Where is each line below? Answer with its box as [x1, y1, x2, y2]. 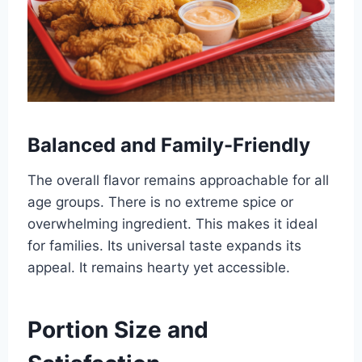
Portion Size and [27, 315, 208, 343]
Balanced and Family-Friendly [27, 133, 310, 157]
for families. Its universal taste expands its [27, 237, 301, 254]
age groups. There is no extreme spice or [27, 193, 293, 210]
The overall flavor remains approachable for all [27, 171, 329, 188]
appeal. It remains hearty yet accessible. [27, 259, 290, 276]
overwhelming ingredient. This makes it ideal [27, 215, 318, 232]
